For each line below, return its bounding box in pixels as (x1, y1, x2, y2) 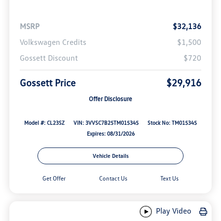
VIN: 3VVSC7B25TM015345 (74, 119, 139, 126)
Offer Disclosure (89, 94, 132, 103)
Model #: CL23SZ (24, 119, 65, 126)
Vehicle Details (92, 152, 129, 159)
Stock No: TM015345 (147, 119, 197, 126)
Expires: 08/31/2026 (86, 130, 135, 137)
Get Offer (42, 174, 66, 182)
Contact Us (99, 174, 127, 182)
